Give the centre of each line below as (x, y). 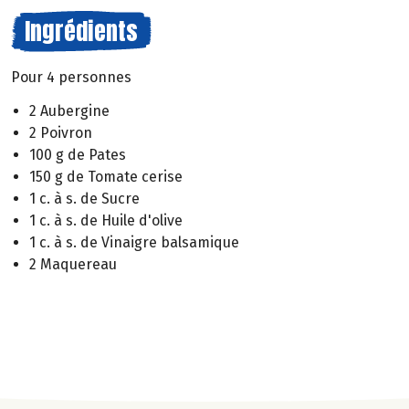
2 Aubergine (69, 110)
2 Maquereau (73, 264)
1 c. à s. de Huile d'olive (106, 220)
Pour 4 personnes (71, 77)
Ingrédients (81, 31)
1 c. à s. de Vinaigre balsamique (134, 242)
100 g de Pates (78, 154)
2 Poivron (61, 132)
